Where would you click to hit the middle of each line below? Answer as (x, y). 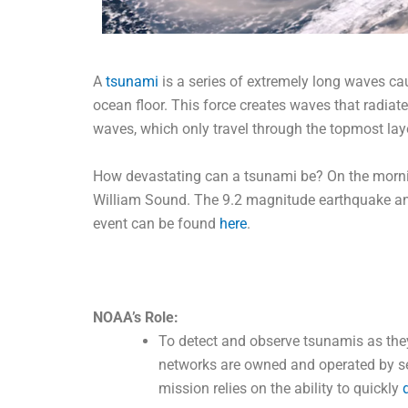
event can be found (156, 223)
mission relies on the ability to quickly (280, 388)
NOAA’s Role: (136, 317)
